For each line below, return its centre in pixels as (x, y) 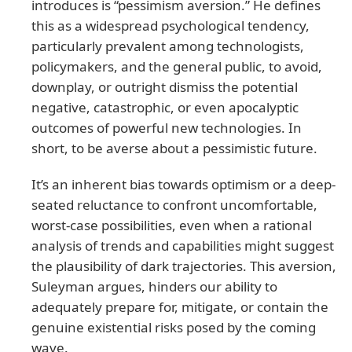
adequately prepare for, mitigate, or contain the (180, 306)
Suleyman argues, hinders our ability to (154, 286)
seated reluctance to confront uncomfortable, (174, 204)
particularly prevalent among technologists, (168, 46)
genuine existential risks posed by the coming (174, 327)
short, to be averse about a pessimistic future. (174, 148)
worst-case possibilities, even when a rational (172, 225)
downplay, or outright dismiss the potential (165, 86)
